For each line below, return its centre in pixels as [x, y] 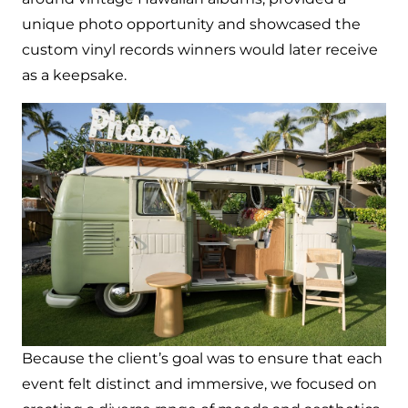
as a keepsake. [76, 76]
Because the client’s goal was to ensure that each [202, 359]
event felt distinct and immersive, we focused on [199, 384]
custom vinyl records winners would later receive [200, 50]
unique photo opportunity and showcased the [191, 25]
